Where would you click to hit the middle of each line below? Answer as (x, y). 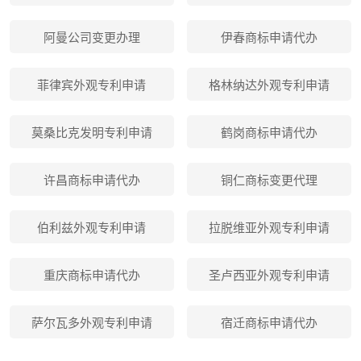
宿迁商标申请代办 (270, 323)
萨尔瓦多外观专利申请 (91, 323)
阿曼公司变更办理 (91, 37)
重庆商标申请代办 (91, 275)
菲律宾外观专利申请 (92, 85)
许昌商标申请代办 (91, 180)
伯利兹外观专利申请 (92, 228)
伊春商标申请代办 (270, 37)
